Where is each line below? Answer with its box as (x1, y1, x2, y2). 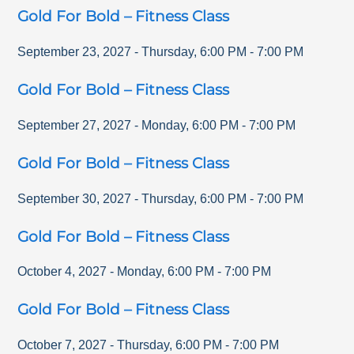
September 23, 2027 (17, 45, 132, 59)
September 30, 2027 (17, 191, 132, 205)
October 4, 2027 (17, 265, 107, 279)
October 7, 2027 (17, 338, 107, 352)
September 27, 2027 (17, 118, 132, 132)
